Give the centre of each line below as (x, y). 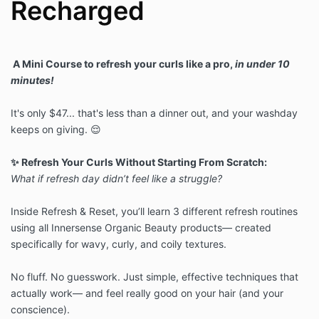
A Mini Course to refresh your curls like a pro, (124, 64)
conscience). (40, 310)
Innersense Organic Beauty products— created (161, 228)
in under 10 (262, 64)
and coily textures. (183, 244)
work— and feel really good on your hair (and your (167, 293)
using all (31, 228)
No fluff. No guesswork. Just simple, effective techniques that (155, 277)
